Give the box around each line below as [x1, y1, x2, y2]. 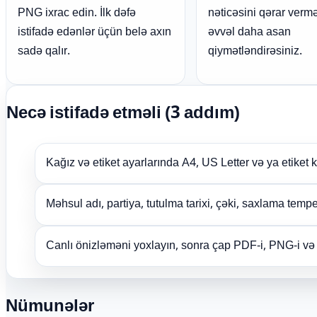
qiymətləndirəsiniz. [207, 42, 302, 62]
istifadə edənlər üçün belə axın [18, 23, 171, 43]
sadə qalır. [18, 42, 70, 62]
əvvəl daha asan [207, 23, 291, 43]
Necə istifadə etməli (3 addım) [6, 100, 240, 129]
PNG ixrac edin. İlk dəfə [18, 4, 136, 24]
